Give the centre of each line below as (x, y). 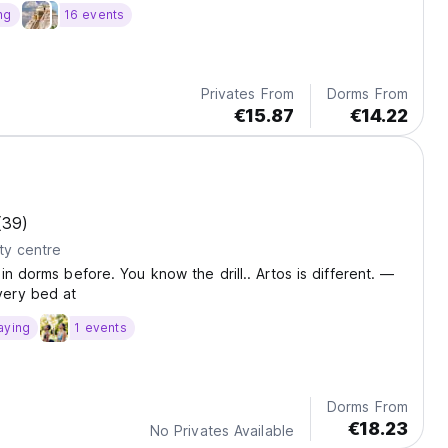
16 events (94, 15)
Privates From (247, 94)
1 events (100, 328)
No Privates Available (221, 431)
